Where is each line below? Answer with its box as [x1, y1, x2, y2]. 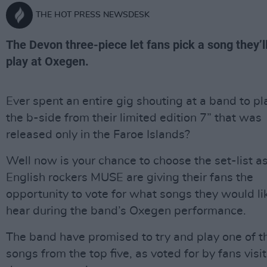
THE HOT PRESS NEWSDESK [36, 11, 150, 19]
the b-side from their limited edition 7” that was [6, 112, 262, 124]
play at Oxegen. [6, 54, 89, 69]
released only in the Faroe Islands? [6, 129, 190, 141]
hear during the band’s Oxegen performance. [6, 205, 246, 217]
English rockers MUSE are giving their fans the [6, 172, 253, 184]
